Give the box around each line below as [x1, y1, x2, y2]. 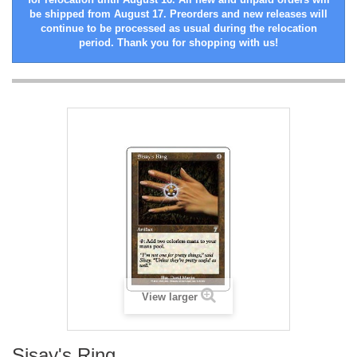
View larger [141, 291, 198, 304]
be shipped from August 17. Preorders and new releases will [29, 8, 328, 21]
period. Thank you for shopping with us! [79, 37, 278, 49]
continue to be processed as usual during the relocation [40, 22, 317, 35]
